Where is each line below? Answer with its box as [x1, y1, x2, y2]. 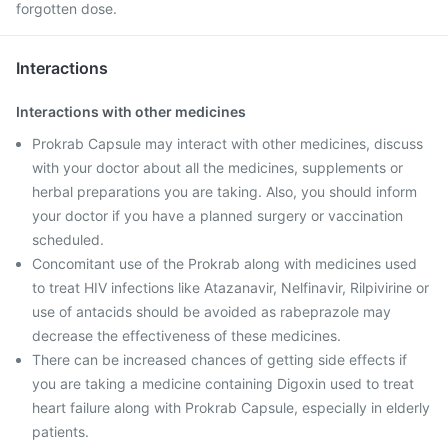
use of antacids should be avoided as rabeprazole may [32, 303, 391, 320]
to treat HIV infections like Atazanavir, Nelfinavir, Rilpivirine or [32, 279, 429, 296]
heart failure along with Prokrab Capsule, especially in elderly [32, 399, 430, 416]
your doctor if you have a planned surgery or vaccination [32, 207, 403, 224]
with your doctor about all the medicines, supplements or [32, 159, 403, 176]
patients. [32, 423, 89, 440]
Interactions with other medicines [16, 103, 246, 120]
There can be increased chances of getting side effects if [32, 351, 407, 368]
